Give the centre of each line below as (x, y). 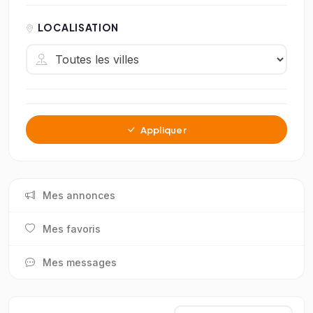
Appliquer (162, 129)
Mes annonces (79, 195)
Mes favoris (72, 228)
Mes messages (80, 262)
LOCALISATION (78, 28)
